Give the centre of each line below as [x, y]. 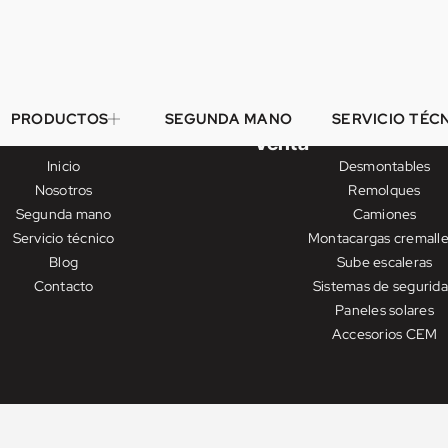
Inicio [63, 166]
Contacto [63, 286]
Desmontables [384, 166]
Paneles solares [384, 310]
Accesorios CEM [384, 334]
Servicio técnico [63, 238]
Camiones [384, 214]
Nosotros [63, 190]
